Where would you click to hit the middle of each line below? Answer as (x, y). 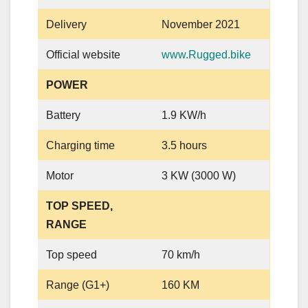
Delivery (67, 24)
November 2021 (201, 24)
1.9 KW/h (184, 115)
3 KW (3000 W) (199, 175)
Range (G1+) (78, 285)
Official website (84, 54)
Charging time (81, 145)
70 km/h (181, 254)
